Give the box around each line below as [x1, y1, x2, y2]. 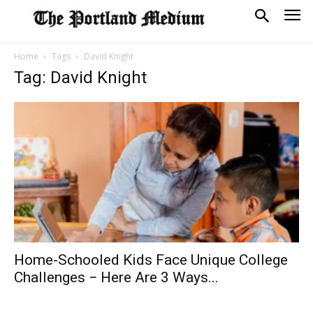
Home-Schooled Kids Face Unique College [14, 252, 288, 269]
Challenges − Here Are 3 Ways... [14, 269, 219, 286]
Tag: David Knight [14, 68, 147, 87]
